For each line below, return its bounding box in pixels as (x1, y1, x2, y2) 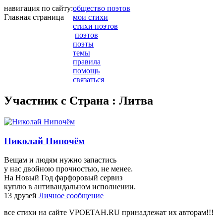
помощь (73, 66, 100, 75)
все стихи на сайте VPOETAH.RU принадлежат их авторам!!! (4, 208, 214, 217)
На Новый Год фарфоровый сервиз (4, 173, 122, 182)
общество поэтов (73, 4, 130, 12)
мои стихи (73, 13, 108, 21)
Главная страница (4, 13, 64, 21)
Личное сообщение (39, 191, 104, 200)
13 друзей (4, 191, 39, 200)
